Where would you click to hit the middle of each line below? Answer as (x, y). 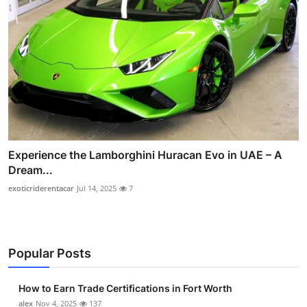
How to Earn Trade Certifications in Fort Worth (125, 288)
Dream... (30, 170)
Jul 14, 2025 (97, 188)
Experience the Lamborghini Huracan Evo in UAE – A (145, 155)
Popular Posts (50, 253)
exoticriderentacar (41, 188)
